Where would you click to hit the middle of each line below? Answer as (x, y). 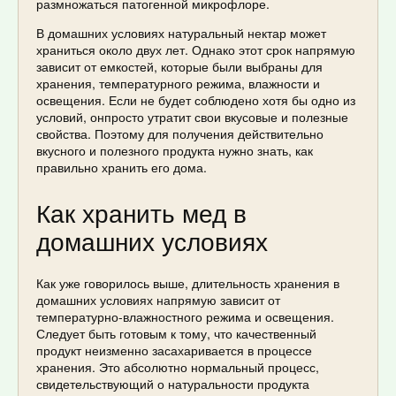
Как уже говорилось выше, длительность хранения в (188, 282)
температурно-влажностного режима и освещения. (185, 316)
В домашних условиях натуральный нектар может (181, 32)
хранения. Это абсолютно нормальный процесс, (178, 366)
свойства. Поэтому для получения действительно (180, 133)
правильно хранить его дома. (122, 167)
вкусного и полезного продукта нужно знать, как (175, 150)
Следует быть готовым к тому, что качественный (176, 333)
